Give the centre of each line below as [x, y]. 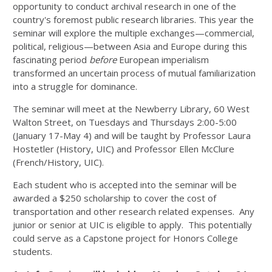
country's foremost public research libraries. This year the [133, 19]
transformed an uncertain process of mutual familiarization [134, 73]
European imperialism [163, 59]
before [103, 59]
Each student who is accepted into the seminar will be [125, 184]
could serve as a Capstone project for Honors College [125, 238]
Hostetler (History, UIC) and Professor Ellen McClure [124, 148]
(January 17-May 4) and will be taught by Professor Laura [132, 135]
